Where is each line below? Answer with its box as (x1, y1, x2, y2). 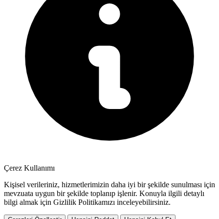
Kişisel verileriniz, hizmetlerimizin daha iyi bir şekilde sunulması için (4, 180, 215, 189)
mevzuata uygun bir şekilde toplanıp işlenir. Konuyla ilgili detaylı (4, 189, 204, 197)
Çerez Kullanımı (4, 163, 55, 172)
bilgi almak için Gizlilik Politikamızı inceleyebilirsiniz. (4, 197, 171, 206)
